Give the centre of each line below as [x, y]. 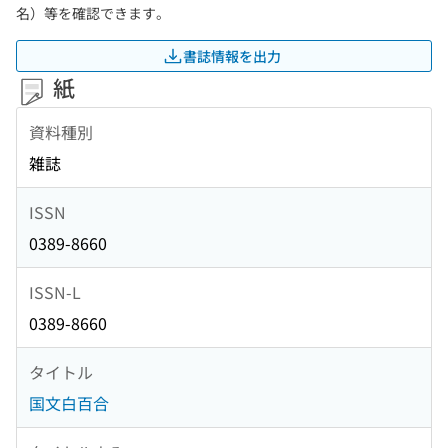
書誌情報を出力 [232, 55]
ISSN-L [55, 291]
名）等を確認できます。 [93, 13]
